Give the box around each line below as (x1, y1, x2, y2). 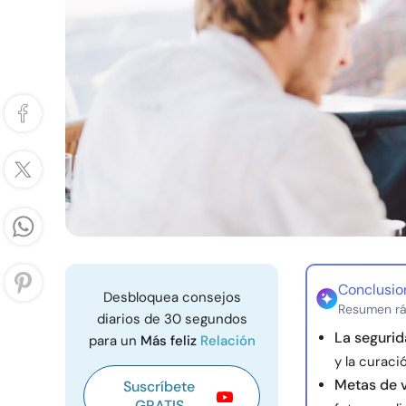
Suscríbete (123, 377, 195, 396)
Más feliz (140, 332, 200, 350)
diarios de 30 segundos (96, 310, 247, 328)
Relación (199, 332, 256, 350)
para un (88, 332, 140, 350)
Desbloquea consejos (102, 288, 241, 306)
